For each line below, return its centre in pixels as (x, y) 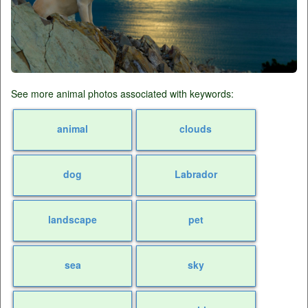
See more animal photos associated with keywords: (122, 94)
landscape (73, 220)
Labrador (196, 174)
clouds (196, 129)
